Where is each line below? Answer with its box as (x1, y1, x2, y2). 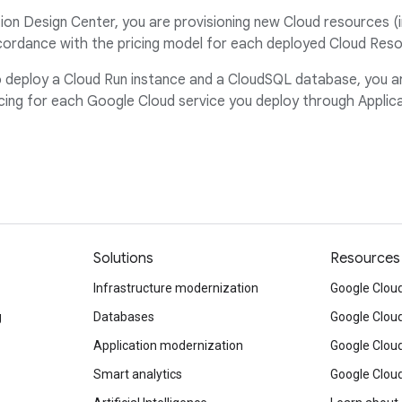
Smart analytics (93, 367, 182, 381)
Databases (93, 310, 154, 324)
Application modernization (93, 338, 243, 353)
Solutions (93, 249, 153, 267)
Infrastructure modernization (93, 281, 258, 295)
